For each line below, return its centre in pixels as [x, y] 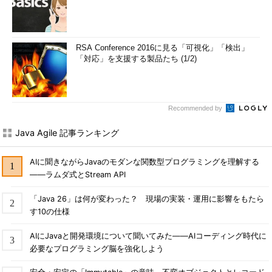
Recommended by [196, 108]
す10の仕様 [49, 211]
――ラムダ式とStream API [77, 174]
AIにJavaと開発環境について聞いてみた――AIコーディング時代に [148, 236]
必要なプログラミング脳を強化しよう [97, 248]
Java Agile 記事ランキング [67, 133]
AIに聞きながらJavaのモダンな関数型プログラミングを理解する [144, 161]
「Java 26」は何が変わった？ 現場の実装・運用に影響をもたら [147, 199]
